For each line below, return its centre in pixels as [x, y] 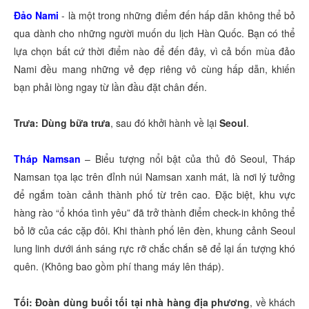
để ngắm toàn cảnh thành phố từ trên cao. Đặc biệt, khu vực [154, 195]
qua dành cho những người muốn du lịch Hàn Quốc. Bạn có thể [154, 33]
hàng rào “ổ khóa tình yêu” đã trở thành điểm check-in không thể [154, 213]
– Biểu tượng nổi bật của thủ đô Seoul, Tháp [188, 159]
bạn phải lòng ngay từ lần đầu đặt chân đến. [110, 87]
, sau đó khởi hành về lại [165, 123]
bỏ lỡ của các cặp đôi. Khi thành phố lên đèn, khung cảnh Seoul [154, 231]
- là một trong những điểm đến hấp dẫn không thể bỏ [179, 16]
